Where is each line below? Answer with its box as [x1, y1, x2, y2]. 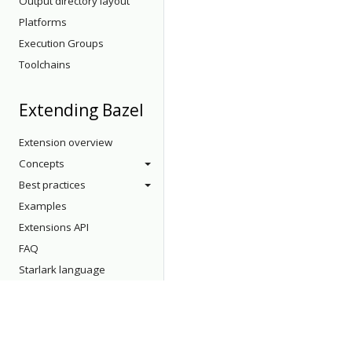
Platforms [19, 15, 67, 29]
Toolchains [19, 57, 71, 71]
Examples [19, 199, 67, 213]
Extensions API [19, 220, 89, 234]
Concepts [19, 156, 64, 170]
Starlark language [19, 262, 105, 277]
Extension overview [19, 135, 112, 149]
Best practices [19, 178, 86, 192]
